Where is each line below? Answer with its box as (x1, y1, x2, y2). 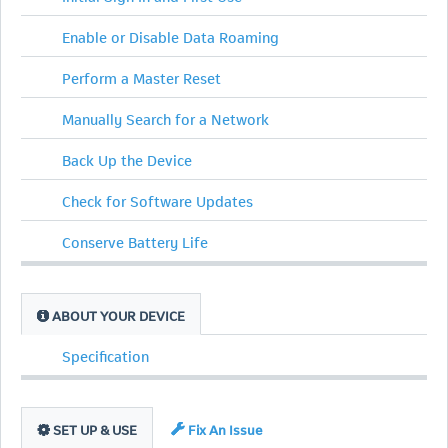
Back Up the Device (62, 148, 192, 169)
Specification (62, 344, 149, 365)
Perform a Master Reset (62, 66, 221, 87)
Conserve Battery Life (62, 230, 208, 251)
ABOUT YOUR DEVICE (49, 304, 185, 324)
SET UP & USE (50, 419, 137, 439)
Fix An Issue (185, 419, 263, 439)
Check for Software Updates (62, 189, 253, 210)
